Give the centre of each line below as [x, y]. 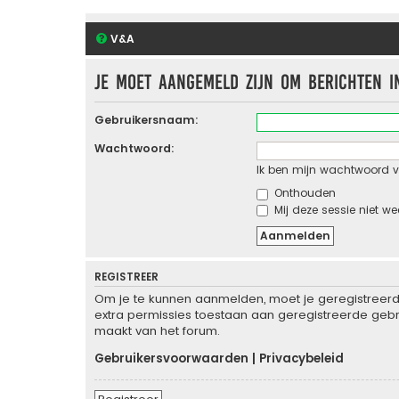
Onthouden [303, 193]
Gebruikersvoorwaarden [171, 359]
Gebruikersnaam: [147, 120]
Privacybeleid [301, 359]
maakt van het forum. [157, 331]
